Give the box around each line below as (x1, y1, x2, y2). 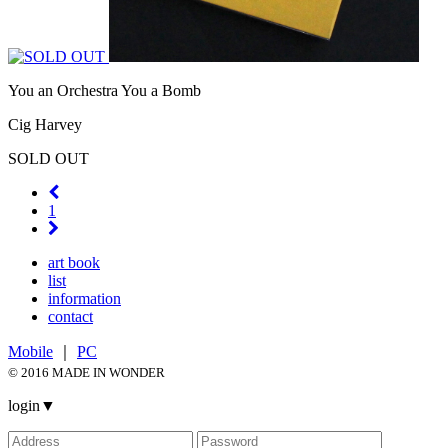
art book (48, 253, 100, 271)
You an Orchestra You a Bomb (8, 81, 201, 99)
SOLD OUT (8, 149, 89, 167)
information (48, 289, 121, 307)
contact (48, 307, 93, 325)
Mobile (8, 342, 53, 360)
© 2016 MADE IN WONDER (8, 364, 165, 380)
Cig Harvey (8, 115, 82, 133)
